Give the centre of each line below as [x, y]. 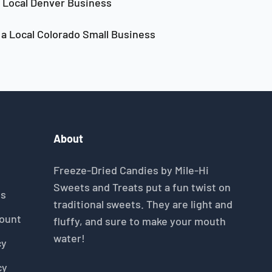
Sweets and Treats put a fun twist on [142, 187]
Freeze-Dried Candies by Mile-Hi [131, 170]
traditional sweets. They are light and [143, 204]
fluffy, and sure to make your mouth [139, 221]
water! [69, 238]
